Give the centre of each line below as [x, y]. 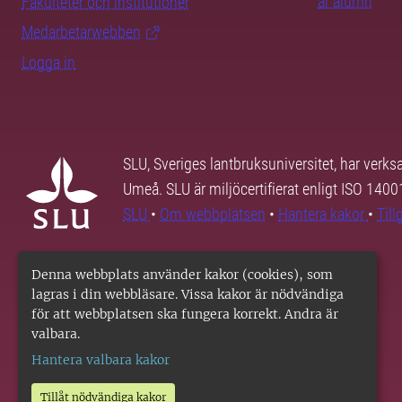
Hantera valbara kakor [100, 360]
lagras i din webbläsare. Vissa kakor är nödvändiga [188, 294]
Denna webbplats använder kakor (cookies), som [182, 275]
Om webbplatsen [213, 214]
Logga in [48, 62]
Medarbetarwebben [81, 32]
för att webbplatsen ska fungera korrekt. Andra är [185, 314]
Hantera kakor [323, 214]
